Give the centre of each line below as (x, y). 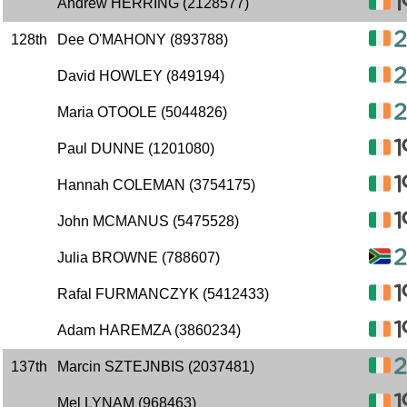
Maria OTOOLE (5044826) (142, 112)
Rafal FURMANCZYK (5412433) (163, 294)
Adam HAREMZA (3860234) (149, 330)
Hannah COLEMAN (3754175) (156, 185)
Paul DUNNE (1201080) (136, 149)
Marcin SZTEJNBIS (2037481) (156, 367)
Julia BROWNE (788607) (139, 258)
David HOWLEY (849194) (141, 76)
